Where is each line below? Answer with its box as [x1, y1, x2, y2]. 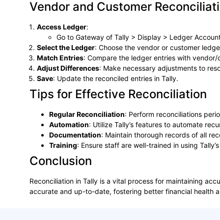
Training [49, 140, 77, 149]
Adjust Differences [37, 63, 99, 72]
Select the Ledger [37, 43, 95, 52]
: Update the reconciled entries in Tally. [53, 74, 178, 82]
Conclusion [29, 153, 92, 168]
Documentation [49, 130, 101, 139]
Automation [49, 120, 89, 129]
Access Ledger [37, 22, 86, 31]
